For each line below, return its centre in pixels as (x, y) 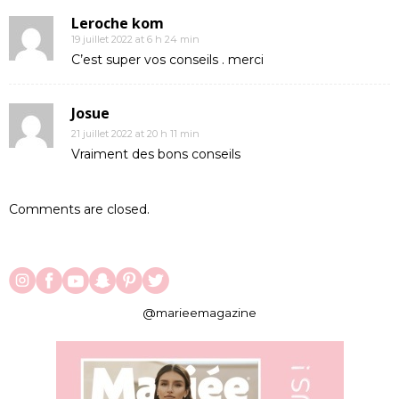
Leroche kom (118, 24)
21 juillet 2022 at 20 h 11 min (135, 134)
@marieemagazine (199, 313)
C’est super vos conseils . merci (167, 60)
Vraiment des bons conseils (156, 155)
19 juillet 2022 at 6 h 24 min (135, 40)
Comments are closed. (79, 210)
